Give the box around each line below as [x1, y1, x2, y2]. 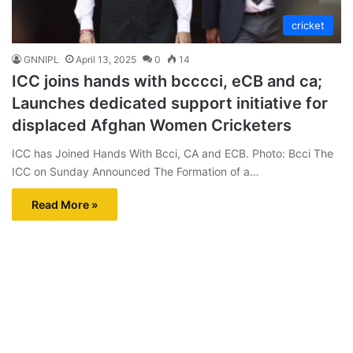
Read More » [32, 197, 98, 211]
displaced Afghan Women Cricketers [12, 115, 292, 135]
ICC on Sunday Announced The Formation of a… [12, 164, 259, 178]
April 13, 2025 [76, 53, 136, 65]
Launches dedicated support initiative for [12, 93, 328, 113]
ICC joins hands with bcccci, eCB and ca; [12, 71, 322, 91]
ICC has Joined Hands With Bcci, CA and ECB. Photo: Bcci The [12, 146, 333, 160]
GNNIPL [24, 53, 59, 65]
